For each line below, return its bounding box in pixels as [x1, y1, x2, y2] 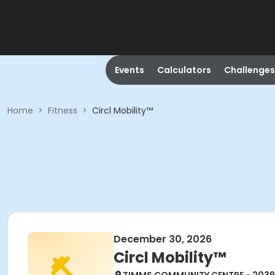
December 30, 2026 [114, 232, 212, 246]
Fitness [48, 104, 77, 117]
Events [114, 64, 144, 76]
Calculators [157, 64, 211, 76]
